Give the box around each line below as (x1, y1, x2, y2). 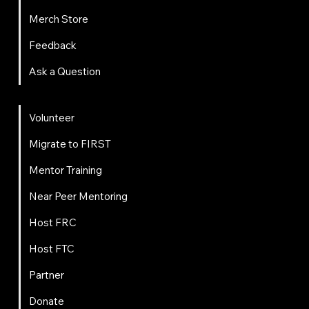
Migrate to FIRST (28, 137, 111, 151)
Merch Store (28, 12, 88, 26)
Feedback (28, 39, 77, 52)
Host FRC (28, 216, 77, 230)
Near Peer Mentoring (28, 190, 128, 203)
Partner (28, 268, 64, 282)
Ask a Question (28, 65, 101, 79)
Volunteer (28, 111, 74, 125)
